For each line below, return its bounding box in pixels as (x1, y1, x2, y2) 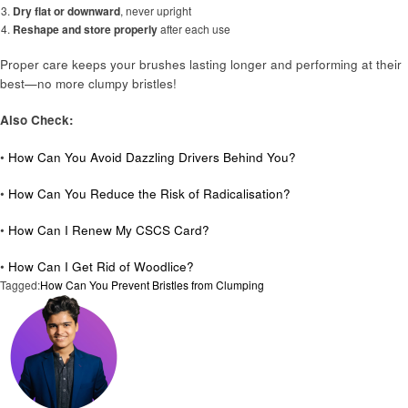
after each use (157, 21, 230, 37)
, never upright (119, 3, 191, 19)
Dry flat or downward (12, 3, 120, 20)
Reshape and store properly (12, 21, 158, 38)
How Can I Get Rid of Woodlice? (8, 258, 194, 276)
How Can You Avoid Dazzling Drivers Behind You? (8, 148, 296, 166)
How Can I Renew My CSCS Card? (8, 220, 209, 239)
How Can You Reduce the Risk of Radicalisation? (8, 184, 291, 202)
